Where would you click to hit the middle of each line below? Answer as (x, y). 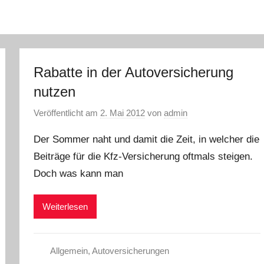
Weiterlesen (65, 206)
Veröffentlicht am (67, 113)
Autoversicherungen (130, 251)
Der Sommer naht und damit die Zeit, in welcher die (147, 139)
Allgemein (69, 251)
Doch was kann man (79, 174)
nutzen (55, 91)
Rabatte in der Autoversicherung (134, 72)
